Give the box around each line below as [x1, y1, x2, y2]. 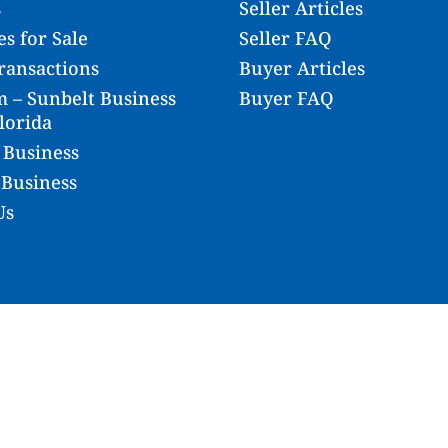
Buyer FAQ [239, 86, 334, 111]
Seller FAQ [239, 26, 332, 51]
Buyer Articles [239, 56, 365, 81]
